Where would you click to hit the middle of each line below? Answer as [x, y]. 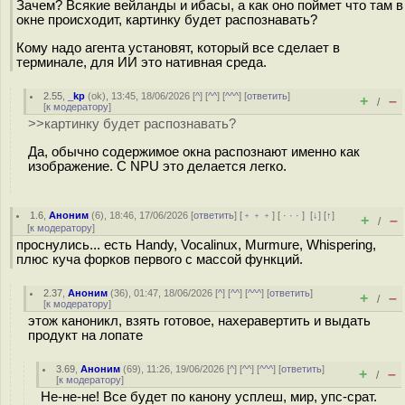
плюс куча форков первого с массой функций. [160, 259]
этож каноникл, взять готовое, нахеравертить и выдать [199, 321]
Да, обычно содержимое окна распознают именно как [194, 151]
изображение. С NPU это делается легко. [161, 166]
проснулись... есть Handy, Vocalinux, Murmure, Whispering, [196, 245]
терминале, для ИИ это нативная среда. [141, 62]
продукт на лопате [85, 335]
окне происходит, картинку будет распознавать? [167, 20]
